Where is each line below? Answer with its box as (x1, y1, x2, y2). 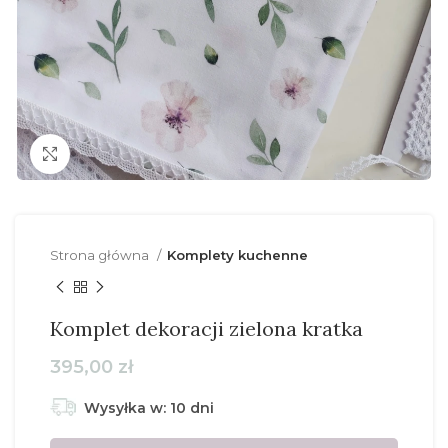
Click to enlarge (70, 145, 182, 162)
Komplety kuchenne (167, 246, 308, 263)
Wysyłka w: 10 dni (84, 399, 214, 418)
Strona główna (50, 246, 152, 263)
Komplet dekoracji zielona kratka (50, 316, 363, 342)
